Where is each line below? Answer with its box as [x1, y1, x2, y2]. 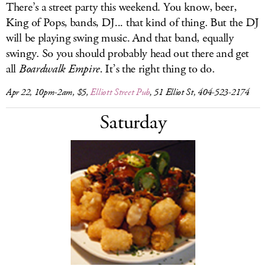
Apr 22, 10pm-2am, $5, [6, 86, 91, 99]
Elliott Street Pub [90, 86, 150, 99]
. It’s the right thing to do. [100, 61, 215, 77]
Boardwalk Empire [18, 61, 100, 77]
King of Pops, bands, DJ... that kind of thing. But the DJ [6, 15, 259, 31]
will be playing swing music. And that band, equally [6, 30, 234, 46]
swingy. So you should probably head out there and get [6, 46, 249, 62]
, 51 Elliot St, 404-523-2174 [150, 86, 249, 99]
